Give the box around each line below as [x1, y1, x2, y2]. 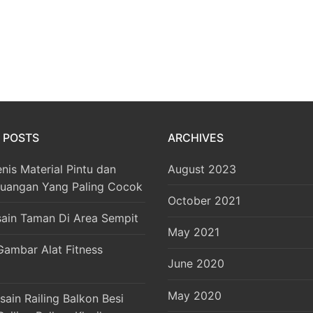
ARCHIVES [168, 130, 224, 145]
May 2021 [168, 225, 219, 240]
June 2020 [168, 256, 224, 271]
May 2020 [168, 288, 221, 303]
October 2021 [168, 194, 240, 208]
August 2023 [168, 161, 236, 176]
